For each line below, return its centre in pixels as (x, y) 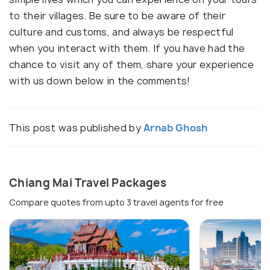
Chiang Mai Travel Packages (88, 183)
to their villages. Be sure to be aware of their (118, 16)
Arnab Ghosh (176, 128)
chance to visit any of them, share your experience (131, 65)
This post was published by (77, 128)
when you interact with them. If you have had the (127, 49)
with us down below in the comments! (100, 81)
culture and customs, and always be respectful (121, 32)
